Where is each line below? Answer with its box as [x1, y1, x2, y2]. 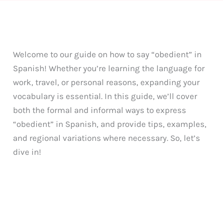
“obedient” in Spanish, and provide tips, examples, [13, 118, 207, 129]
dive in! [13, 146, 42, 157]
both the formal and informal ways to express [13, 105, 187, 115]
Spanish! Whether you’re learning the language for [13, 63, 205, 73]
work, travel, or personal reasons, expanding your [13, 77, 200, 87]
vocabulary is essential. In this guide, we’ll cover [13, 91, 198, 101]
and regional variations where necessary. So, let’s [13, 132, 201, 143]
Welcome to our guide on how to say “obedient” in [13, 49, 202, 59]
